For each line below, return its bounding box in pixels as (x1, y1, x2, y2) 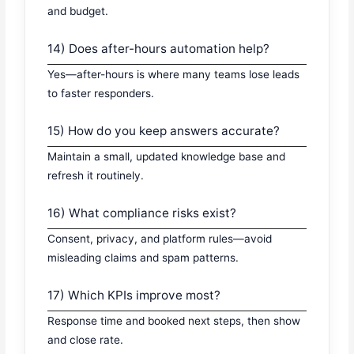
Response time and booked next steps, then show (47, 314, 301, 327)
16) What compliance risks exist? (47, 205, 237, 220)
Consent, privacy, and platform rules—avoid (47, 232, 273, 245)
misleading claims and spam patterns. (47, 250, 239, 264)
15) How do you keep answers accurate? (47, 122, 281, 138)
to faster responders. (47, 86, 155, 100)
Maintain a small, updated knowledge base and (47, 149, 286, 163)
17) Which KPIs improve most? (47, 287, 221, 303)
